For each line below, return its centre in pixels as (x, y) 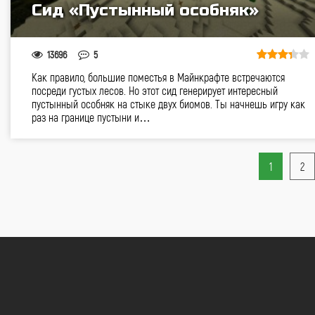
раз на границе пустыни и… (91, 117)
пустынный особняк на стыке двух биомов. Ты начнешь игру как (168, 104)
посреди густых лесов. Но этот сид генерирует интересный (155, 90)
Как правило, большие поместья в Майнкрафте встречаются (158, 77)
